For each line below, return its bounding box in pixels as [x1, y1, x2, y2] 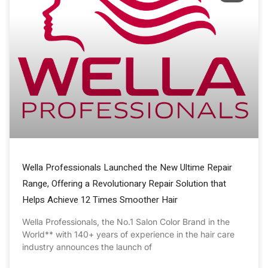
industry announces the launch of [22, 242, 152, 252]
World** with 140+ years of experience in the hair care [22, 229, 234, 240]
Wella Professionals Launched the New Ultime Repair [22, 161, 232, 175]
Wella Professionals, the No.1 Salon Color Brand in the [22, 217, 230, 227]
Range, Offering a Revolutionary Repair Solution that [22, 177, 226, 191]
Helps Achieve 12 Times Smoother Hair [22, 193, 178, 207]
